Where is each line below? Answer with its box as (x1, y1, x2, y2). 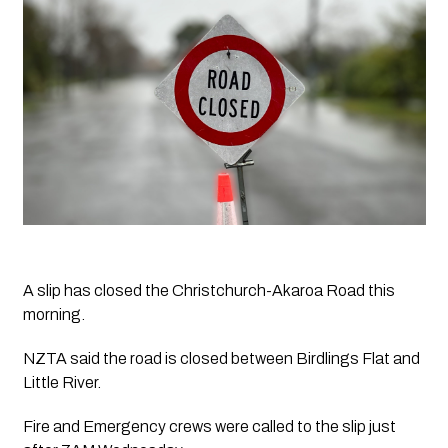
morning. (22, 306, 85, 324)
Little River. (22, 374, 104, 392)
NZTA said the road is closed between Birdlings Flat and (22, 350, 420, 368)
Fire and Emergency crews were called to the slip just (22, 418, 396, 436)
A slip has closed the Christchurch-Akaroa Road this (22, 282, 395, 300)
